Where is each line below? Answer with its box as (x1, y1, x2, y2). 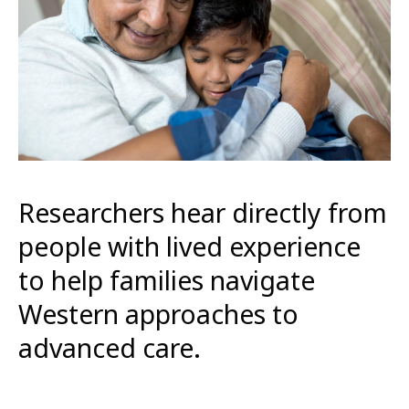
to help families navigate (18, 263, 315, 301)
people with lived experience (18, 229, 361, 267)
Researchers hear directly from (18, 195, 387, 234)
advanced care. (18, 330, 201, 369)
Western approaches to (18, 297, 299, 335)
